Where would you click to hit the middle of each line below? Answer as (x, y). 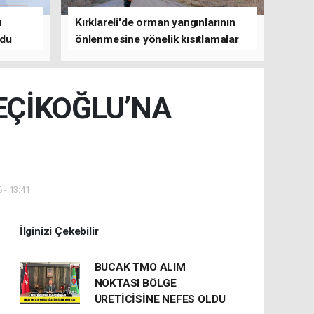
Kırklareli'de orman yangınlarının (155, 22)
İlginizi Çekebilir (59, 231)
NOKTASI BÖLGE (136, 283)
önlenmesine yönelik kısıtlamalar (157, 39)
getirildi (94, 56)
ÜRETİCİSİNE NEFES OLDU (160, 299)
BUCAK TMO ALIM (140, 267)
